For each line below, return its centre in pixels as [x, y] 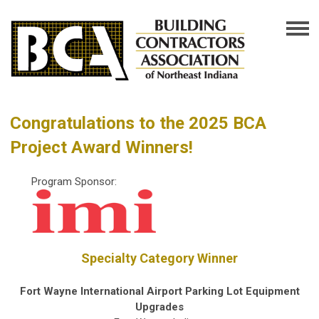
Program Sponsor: [74, 181]
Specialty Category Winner [159, 258]
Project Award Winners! [101, 147]
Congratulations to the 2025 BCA [138, 123]
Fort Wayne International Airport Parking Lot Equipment [159, 291]
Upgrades [159, 307]
